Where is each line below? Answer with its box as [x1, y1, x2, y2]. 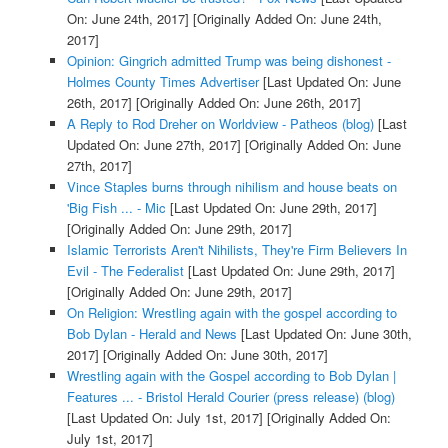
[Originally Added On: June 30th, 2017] [98, 344, 328, 364]
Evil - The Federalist [66, 260, 184, 280]
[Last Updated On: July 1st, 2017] [66, 407, 263, 427]
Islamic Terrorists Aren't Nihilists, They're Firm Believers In [66, 239, 407, 259]
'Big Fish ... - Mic [66, 197, 166, 217]
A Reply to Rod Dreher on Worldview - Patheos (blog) [66, 113, 374, 133]
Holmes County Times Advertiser [66, 71, 259, 91]
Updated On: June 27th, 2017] [66, 134, 241, 154]
